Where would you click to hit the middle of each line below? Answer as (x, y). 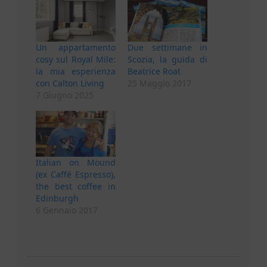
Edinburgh (57, 198)
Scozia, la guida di (167, 60)
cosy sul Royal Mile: (76, 60)
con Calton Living (70, 83)
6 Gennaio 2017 (67, 210)
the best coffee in (76, 186)
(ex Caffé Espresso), (76, 174)
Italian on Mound (76, 162)
